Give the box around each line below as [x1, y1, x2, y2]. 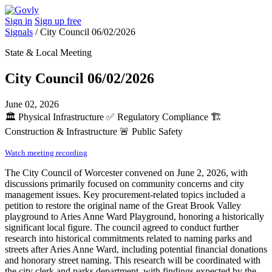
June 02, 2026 [5, 98, 59, 109]
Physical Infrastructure [16, 111, 106, 122]
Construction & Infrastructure [5, 126, 120, 137]
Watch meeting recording [5, 148, 87, 157]
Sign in [5, 16, 32, 26]
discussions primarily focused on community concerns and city [5, 178, 244, 189]
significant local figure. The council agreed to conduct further [5, 222, 239, 233]
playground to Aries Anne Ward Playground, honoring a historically [5, 211, 264, 222]
